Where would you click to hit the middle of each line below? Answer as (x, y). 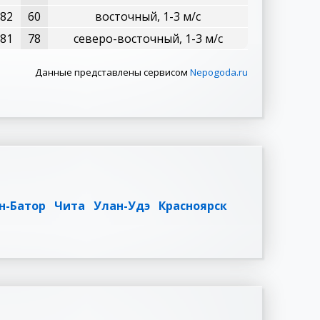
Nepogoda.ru (219, 72)
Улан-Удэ (122, 206)
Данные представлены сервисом (112, 72)
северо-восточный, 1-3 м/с (148, 39)
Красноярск (193, 206)
